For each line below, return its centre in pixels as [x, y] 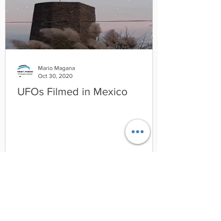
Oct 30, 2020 [55, 76]
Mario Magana [56, 68]
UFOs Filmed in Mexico [73, 91]
